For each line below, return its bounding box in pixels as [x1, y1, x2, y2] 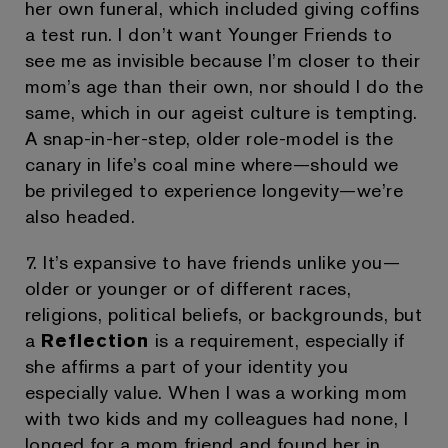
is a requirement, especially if [149, 327, 405, 353]
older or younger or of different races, [24, 275, 352, 301]
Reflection [40, 327, 150, 353]
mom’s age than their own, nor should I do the [24, 73, 424, 99]
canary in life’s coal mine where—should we [24, 151, 399, 177]
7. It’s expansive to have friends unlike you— [24, 249, 401, 275]
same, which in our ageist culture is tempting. [24, 99, 418, 125]
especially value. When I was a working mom [24, 379, 408, 405]
